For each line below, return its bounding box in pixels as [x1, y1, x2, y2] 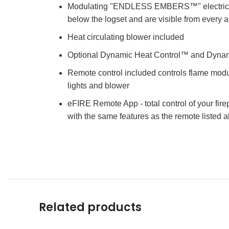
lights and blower [67, 81, 130, 90]
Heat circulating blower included [67, 33, 185, 41]
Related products [39, 199, 142, 215]
